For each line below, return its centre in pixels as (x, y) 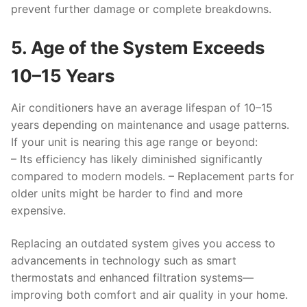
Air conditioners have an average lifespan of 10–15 (142, 108)
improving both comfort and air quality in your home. (149, 294)
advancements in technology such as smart (124, 260)
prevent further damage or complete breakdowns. (141, 9)
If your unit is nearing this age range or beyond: (134, 142)
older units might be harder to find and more (127, 193)
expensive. (38, 210)
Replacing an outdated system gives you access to (143, 243)
